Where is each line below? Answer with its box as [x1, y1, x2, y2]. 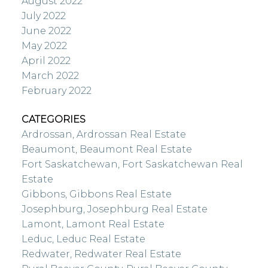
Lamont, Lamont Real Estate [21, 218, 165, 230]
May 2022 [21, 40, 67, 52]
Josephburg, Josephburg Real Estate [21, 203, 208, 215]
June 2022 [21, 25, 71, 37]
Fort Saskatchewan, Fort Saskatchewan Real [21, 158, 243, 170]
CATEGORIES [21, 113, 86, 125]
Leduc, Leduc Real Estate [21, 233, 145, 245]
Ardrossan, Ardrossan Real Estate [21, 128, 186, 140]
